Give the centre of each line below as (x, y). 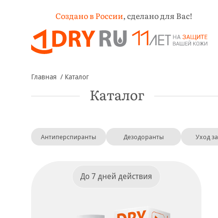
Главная (44, 77)
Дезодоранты (144, 137)
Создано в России (89, 16)
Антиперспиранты (69, 137)
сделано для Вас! (160, 16)
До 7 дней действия (116, 176)
